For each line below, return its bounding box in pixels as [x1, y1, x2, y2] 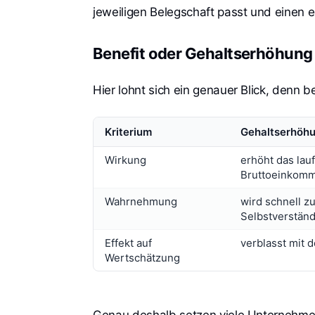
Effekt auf [105, 236, 152, 250]
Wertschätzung [105, 250, 180, 264]
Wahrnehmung [105, 194, 177, 208]
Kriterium [105, 124, 152, 139]
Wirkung [105, 153, 146, 167]
